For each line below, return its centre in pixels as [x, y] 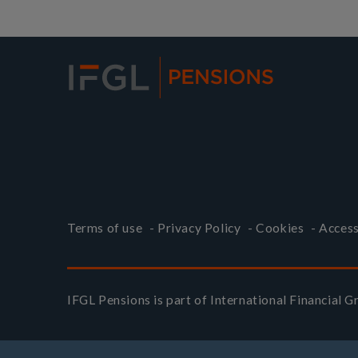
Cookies [280, 228]
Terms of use [105, 228]
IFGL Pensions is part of [139, 299]
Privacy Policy [199, 228]
